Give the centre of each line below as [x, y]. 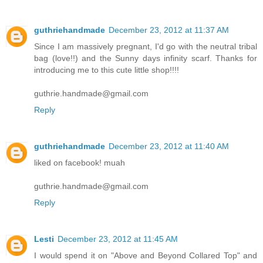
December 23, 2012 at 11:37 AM [169, 30]
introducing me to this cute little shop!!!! [107, 70]
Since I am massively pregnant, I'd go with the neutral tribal [146, 47]
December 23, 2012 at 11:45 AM [118, 239]
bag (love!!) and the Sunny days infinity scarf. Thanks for [146, 58]
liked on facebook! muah [80, 163]
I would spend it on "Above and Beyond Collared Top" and [146, 256]
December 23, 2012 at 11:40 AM [169, 146]
